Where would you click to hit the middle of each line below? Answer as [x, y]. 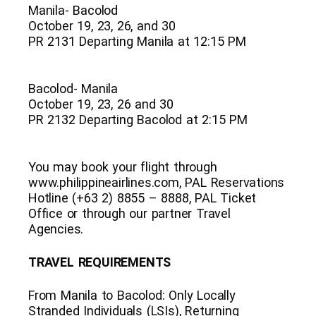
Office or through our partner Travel [129, 213]
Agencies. [56, 229]
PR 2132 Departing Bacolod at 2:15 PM [138, 119]
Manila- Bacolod [73, 10]
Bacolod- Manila [73, 88]
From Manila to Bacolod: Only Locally [132, 295]
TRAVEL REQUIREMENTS [100, 262]
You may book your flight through [123, 166]
